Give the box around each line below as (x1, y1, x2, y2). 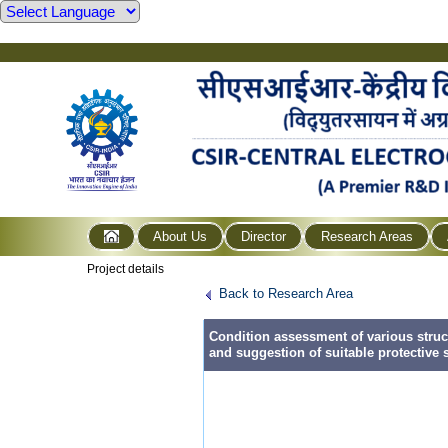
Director (241, 228, 287, 244)
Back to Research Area (219, 285, 353, 301)
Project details (87, 261, 164, 276)
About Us (153, 228, 208, 244)
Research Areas (320, 228, 413, 244)
